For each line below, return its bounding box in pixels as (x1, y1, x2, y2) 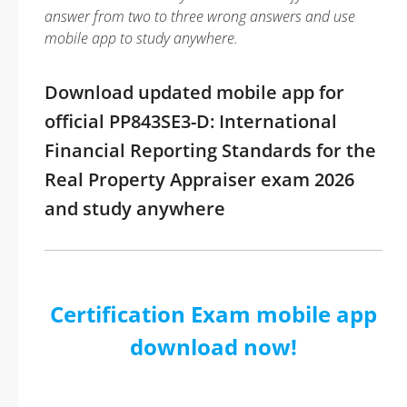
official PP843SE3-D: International (45, 109, 337, 134)
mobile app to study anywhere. (45, 28, 238, 48)
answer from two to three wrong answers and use (45, 6, 355, 26)
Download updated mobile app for (45, 80, 344, 104)
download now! (130, 332, 297, 362)
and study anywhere (45, 196, 225, 221)
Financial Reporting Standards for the (45, 138, 376, 163)
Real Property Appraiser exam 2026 (45, 167, 354, 192)
